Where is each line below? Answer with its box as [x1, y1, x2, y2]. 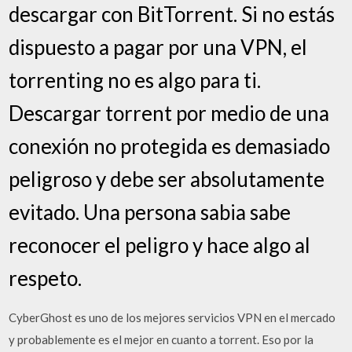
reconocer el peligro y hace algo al [9, 233, 311, 258]
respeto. [9, 266, 82, 291]
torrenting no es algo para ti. [9, 68, 262, 93]
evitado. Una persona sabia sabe [9, 200, 291, 225]
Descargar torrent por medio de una [9, 101, 330, 126]
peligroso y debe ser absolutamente [9, 167, 325, 192]
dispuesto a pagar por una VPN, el [9, 35, 308, 60]
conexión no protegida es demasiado [9, 134, 331, 159]
